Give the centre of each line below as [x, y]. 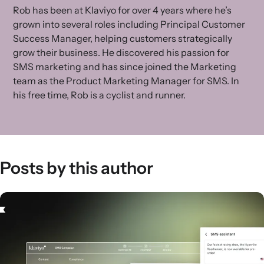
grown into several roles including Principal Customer [129, 24]
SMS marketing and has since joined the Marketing [125, 67]
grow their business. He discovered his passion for [121, 52]
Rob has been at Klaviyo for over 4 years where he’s [122, 10]
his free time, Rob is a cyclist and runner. [99, 95]
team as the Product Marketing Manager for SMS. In [126, 81]
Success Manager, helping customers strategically [123, 38]
